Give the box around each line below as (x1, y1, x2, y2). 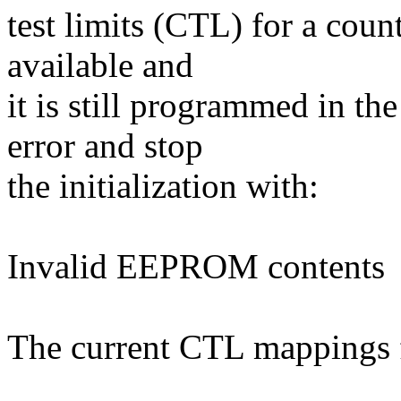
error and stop (7, 126, 203, 166)
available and (7, 46, 193, 85)
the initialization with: (7, 166, 319, 206)
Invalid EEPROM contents (7, 247, 385, 286)
